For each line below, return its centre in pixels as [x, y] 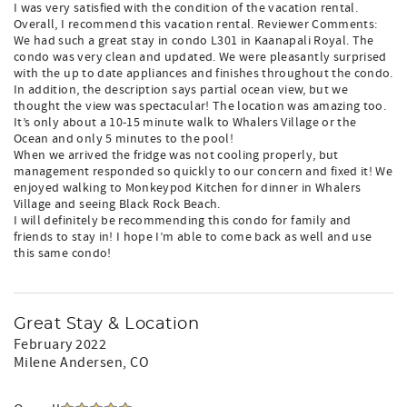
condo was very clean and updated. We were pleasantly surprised [200, 57]
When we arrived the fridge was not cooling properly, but [176, 155]
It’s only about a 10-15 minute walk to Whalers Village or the [185, 123]
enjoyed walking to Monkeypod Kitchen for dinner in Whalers [188, 188]
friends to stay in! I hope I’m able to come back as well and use [193, 237]
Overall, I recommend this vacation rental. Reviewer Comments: [196, 25]
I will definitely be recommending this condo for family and [183, 221]
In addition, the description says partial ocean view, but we [181, 90]
